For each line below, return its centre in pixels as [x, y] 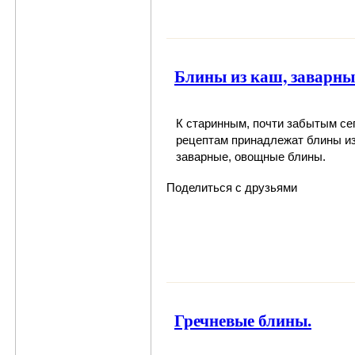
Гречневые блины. [243, 320]
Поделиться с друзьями [232, 187]
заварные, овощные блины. [251, 156]
